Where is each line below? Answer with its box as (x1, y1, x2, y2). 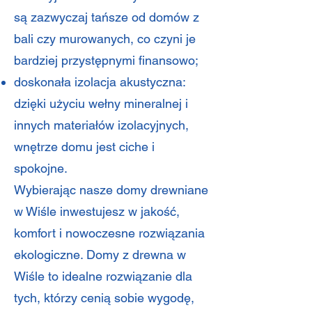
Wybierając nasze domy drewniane (14, 182, 208, 197)
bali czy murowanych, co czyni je (14, 31, 196, 46)
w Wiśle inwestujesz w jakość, (14, 204, 180, 219)
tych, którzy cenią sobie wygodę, (14, 290, 194, 305)
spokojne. (14, 161, 68, 175)
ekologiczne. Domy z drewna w (14, 247, 186, 262)
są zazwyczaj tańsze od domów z (14, 10, 199, 24)
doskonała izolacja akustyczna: (14, 75, 185, 89)
